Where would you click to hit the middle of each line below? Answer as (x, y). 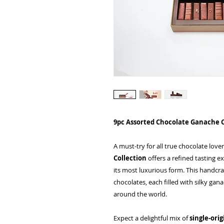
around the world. (140, 194)
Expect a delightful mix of (151, 218)
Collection (130, 158)
